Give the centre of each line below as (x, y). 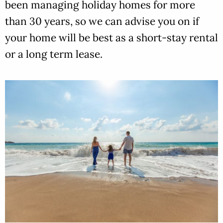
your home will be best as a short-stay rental (111, 38)
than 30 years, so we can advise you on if (102, 21)
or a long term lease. (54, 54)
